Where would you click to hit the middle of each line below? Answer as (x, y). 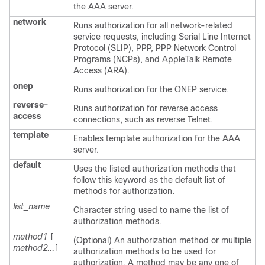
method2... (34, 248)
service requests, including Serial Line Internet (162, 37)
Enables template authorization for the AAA (157, 138)
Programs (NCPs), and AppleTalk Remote (153, 59)
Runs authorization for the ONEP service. (151, 89)
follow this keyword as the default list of (149, 180)
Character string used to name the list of (151, 210)
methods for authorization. (124, 191)
